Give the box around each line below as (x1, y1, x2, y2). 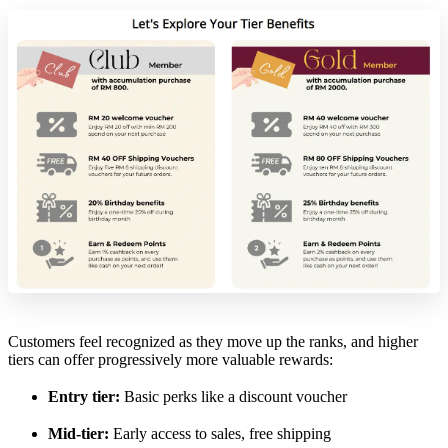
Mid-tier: (48, 424, 109, 442)
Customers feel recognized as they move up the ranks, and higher (8, 332, 418, 350)
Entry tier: (48, 387, 120, 405)
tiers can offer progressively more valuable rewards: (8, 350, 333, 368)
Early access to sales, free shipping (109, 424, 331, 442)
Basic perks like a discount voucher (120, 387, 347, 405)
